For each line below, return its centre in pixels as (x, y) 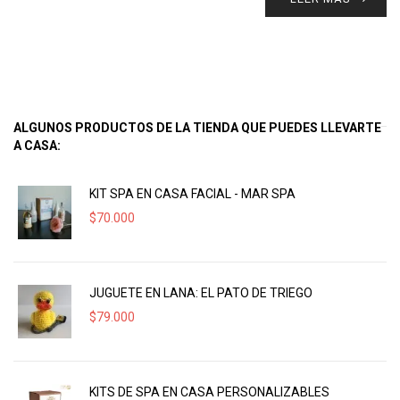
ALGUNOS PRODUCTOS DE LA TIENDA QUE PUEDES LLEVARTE (197, 128)
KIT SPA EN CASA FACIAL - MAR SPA (192, 194)
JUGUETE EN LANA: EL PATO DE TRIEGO (201, 293)
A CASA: (37, 146)
